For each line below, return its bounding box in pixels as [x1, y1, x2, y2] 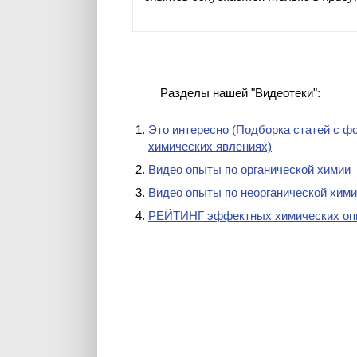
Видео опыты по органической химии [148, 163, 351, 176]
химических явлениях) [148, 139, 272, 153]
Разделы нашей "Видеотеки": [160, 86, 321, 100]
